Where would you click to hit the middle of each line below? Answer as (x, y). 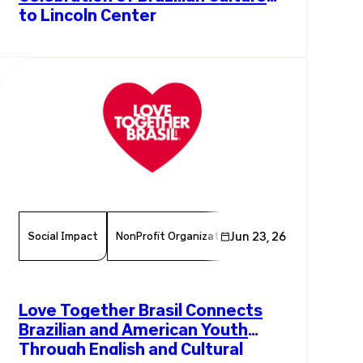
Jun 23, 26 (258, 236)
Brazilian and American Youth (133, 329)
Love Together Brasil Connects (141, 309)
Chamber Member (297, 235)
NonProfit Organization (175, 235)
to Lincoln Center (88, 14)
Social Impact (62, 235)
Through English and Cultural (131, 348)
